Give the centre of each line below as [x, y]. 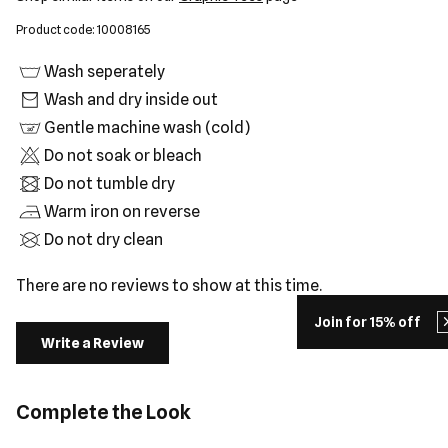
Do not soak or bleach [123, 155]
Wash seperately [104, 71]
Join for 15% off [367, 322]
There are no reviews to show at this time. [169, 285]
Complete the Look [103, 412]
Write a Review [92, 343]
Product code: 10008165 [83, 29]
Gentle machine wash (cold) [147, 127]
